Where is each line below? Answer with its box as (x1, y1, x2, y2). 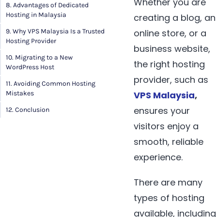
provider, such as (134, 74, 208, 86)
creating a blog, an (134, 12, 216, 24)
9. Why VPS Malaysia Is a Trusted (6, 27, 105, 36)
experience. (134, 151, 183, 164)
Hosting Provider (6, 37, 56, 46)
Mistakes (6, 89, 34, 98)
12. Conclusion (6, 106, 49, 114)
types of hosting (134, 192, 204, 204)
